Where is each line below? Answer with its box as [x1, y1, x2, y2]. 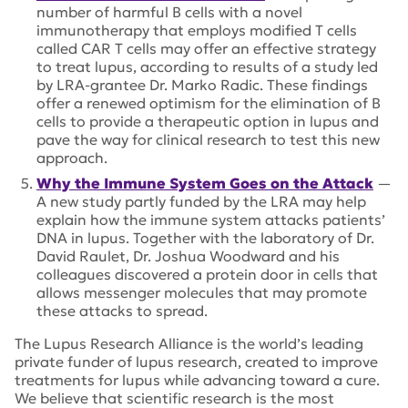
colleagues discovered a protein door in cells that [36, 264, 378, 283]
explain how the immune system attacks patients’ [36, 209, 385, 229]
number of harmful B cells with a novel [36, 2, 302, 21]
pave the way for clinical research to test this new [36, 129, 380, 148]
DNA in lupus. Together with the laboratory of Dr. [36, 228, 374, 247]
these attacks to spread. [36, 301, 208, 320]
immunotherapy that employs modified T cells [36, 20, 357, 39]
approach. [36, 148, 107, 167]
